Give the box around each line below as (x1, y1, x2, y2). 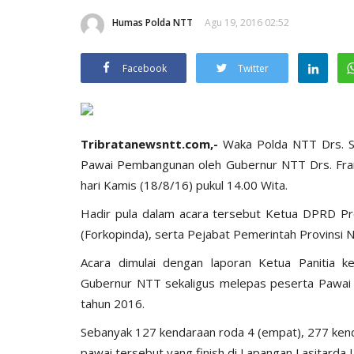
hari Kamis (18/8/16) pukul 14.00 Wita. (81, 176, 288, 193)
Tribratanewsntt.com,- (81, 135, 223, 152)
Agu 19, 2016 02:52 (205, 15, 289, 29)
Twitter (238, 61, 269, 75)
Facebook (122, 61, 167, 75)
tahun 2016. (81, 295, 145, 311)
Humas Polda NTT (112, 15, 193, 29)
